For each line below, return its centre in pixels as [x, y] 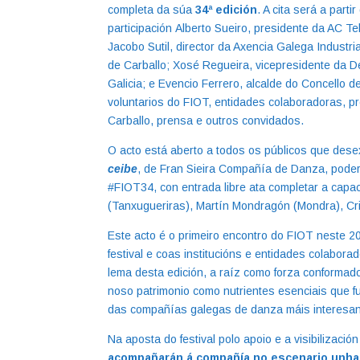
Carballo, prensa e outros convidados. [208, 121]
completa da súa [152, 10]
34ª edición [227, 10]
